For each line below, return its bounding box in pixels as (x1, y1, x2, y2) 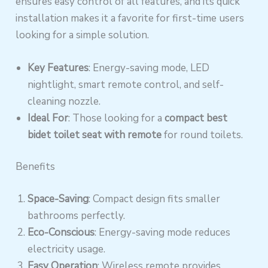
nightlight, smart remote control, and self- (28, 77, 224, 92)
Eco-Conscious (28, 225, 95, 239)
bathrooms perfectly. (28, 208, 126, 223)
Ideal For (28, 111, 69, 125)
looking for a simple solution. (16, 28, 150, 42)
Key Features (28, 60, 89, 75)
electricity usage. (28, 242, 106, 256)
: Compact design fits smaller (89, 191, 221, 206)
